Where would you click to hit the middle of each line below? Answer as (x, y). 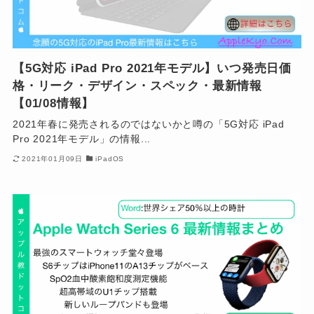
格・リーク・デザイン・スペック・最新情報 (137, 86)
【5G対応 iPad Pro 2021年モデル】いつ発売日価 (152, 69)
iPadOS (110, 158)
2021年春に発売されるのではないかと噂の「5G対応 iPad (148, 124)
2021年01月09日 (53, 158)
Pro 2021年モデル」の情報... (82, 139)
